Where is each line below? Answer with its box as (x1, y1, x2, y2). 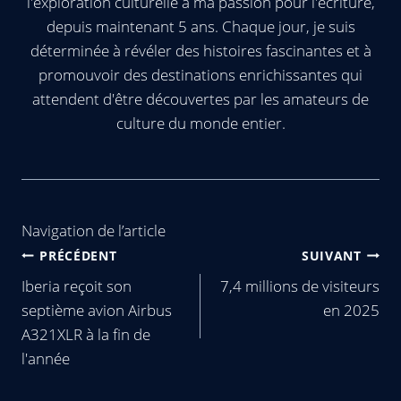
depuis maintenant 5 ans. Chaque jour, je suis (46, 16, 355, 37)
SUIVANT (301, 246, 362, 264)
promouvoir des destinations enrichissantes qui (38, 64, 363, 85)
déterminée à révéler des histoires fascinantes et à (30, 40, 371, 61)
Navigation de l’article (21, 219, 166, 241)
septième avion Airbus (21, 300, 172, 320)
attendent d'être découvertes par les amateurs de (32, 89, 369, 109)
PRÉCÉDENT (39, 246, 117, 264)
